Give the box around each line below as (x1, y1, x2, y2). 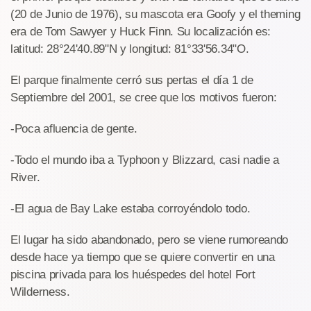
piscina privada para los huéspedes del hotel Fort (10, 268, 255, 281)
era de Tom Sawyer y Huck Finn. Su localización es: (10, 25, 271, 38)
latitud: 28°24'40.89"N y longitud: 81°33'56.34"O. (10, 42, 249, 56)
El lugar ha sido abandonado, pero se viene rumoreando (10, 233, 289, 246)
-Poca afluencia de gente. (10, 122, 137, 135)
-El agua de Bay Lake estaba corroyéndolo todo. (10, 202, 251, 215)
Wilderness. (10, 285, 70, 299)
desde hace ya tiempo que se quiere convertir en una (10, 251, 275, 264)
